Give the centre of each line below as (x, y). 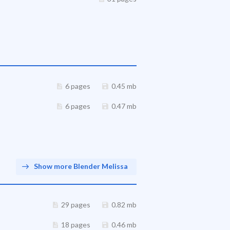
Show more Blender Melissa (81, 166)
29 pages (76, 205)
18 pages (76, 225)
